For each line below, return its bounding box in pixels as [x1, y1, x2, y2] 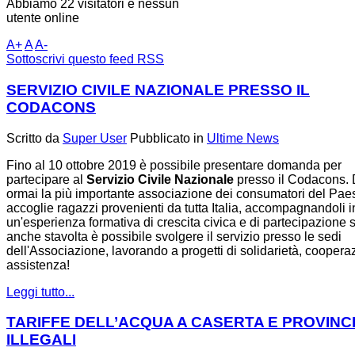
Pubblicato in [130, 131, 204, 145]
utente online [6, 11, 79, 25]
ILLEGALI [6, 331, 76, 349]
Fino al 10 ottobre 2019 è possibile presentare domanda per [6, 158, 342, 172]
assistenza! [6, 258, 70, 272]
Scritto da [6, 131, 63, 145]
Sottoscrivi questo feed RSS [6, 52, 164, 67]
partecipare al [6, 172, 86, 186]
